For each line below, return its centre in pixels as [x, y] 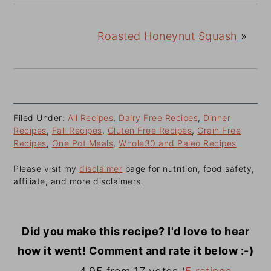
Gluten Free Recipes [150, 131]
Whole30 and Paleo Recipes [178, 143]
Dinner [217, 118]
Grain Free [219, 131]
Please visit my [47, 169]
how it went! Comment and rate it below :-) [135, 251]
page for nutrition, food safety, [188, 169]
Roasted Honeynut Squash [168, 36]
